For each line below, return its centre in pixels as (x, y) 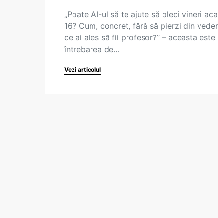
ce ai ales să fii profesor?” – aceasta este (140, 37)
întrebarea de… (92, 49)
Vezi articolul (82, 69)
